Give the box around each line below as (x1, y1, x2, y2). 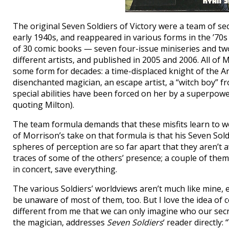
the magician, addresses (13, 217, 107, 228)
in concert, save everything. (13, 164, 117, 175)
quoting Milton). (13, 99, 74, 110)
